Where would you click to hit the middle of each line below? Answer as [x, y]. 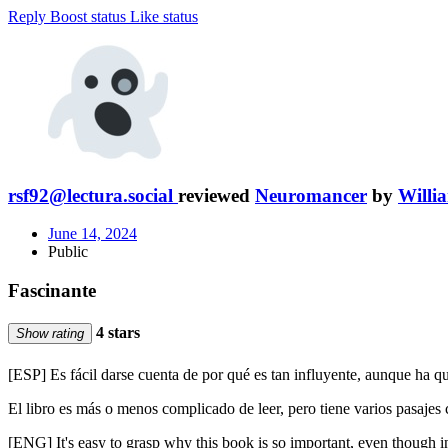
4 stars [116, 333]
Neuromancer [311, 195]
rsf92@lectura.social [90, 195]
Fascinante [52, 291]
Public [68, 252]
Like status [164, 16]
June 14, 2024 [92, 234]
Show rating [50, 334]
